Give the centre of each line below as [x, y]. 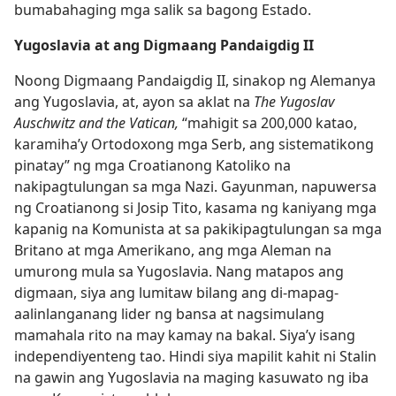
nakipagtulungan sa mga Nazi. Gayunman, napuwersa [195, 187]
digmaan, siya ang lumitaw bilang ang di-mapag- [176, 293]
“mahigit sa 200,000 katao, [268, 123]
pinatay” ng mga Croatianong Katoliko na [152, 165]
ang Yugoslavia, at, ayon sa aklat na [134, 102]
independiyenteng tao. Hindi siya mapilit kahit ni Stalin [195, 356]
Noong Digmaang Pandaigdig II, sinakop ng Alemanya [195, 80]
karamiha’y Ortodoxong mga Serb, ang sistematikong [194, 144]
